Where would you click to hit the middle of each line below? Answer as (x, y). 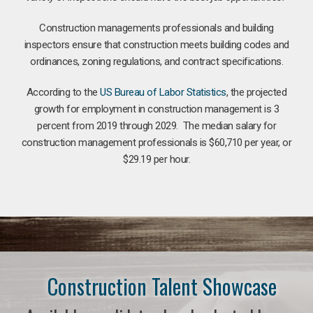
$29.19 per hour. (156, 159)
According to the (63, 92)
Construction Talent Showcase (162, 286)
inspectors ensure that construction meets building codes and (156, 44)
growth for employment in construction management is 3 (156, 109)
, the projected (256, 92)
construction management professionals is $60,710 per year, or (156, 142)
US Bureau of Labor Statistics (163, 92)
